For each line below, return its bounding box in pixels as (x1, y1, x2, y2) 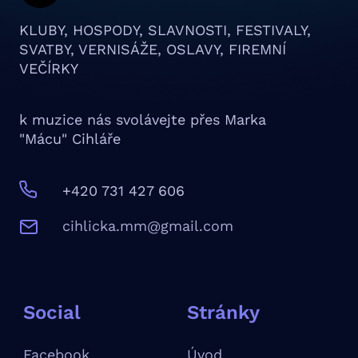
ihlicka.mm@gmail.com (70, 217, 233, 235)
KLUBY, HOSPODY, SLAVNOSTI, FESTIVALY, (19, 22, 311, 39)
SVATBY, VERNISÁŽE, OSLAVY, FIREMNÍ (19, 41, 286, 58)
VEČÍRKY (19, 60, 78, 78)
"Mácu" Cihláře (19, 130, 121, 148)
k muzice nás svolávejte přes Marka (19, 111, 266, 129)
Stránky (186, 301, 260, 324)
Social (23, 301, 81, 324)
